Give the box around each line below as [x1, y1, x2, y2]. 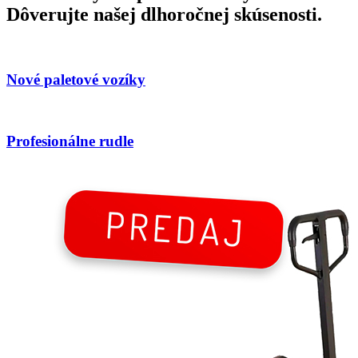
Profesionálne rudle [6, 133, 133, 150]
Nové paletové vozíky [6, 70, 145, 88]
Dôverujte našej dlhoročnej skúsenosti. [6, 4, 322, 26]
